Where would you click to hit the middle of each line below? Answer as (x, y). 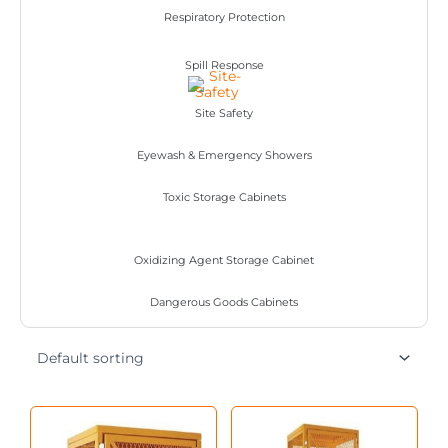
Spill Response (224, 64)
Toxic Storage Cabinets (224, 196)
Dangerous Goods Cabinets (224, 301)
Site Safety (224, 112)
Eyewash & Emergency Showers (224, 154)
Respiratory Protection (224, 16)
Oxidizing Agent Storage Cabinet (224, 259)
